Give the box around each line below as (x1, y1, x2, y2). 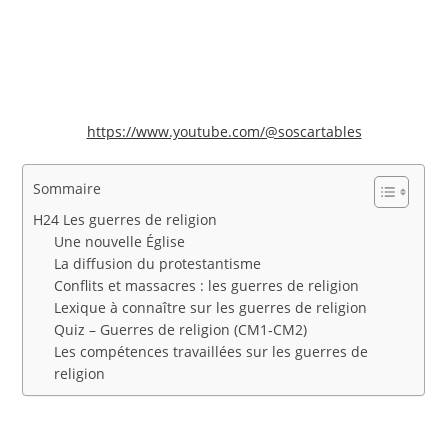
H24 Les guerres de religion (33, 210, 218, 230)
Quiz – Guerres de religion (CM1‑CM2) (54, 320, 308, 340)
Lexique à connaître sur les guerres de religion (54, 298, 368, 318)
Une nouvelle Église (54, 232, 186, 252)
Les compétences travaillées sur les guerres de (54, 342, 369, 362)
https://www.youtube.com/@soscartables (86, 122, 362, 142)
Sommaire (33, 179, 102, 199)
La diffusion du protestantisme (54, 254, 262, 274)
